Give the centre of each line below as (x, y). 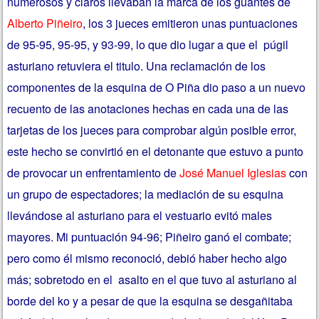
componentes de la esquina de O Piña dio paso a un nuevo (157, 88)
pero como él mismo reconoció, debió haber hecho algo (147, 258)
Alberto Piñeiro (45, 23)
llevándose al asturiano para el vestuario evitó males (140, 216)
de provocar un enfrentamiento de (94, 173)
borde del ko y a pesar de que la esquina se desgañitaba (150, 301)
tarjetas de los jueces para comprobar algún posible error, (152, 130)
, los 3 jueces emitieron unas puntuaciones (190, 23)
